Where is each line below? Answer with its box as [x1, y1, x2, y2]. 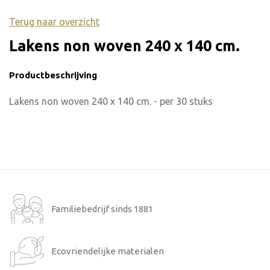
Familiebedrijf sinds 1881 [51, 203, 153, 214]
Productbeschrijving [9, 69, 97, 80]
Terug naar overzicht [9, 16, 99, 27]
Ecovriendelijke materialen [51, 245, 164, 256]
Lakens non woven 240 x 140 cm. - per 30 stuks [9, 95, 213, 107]
